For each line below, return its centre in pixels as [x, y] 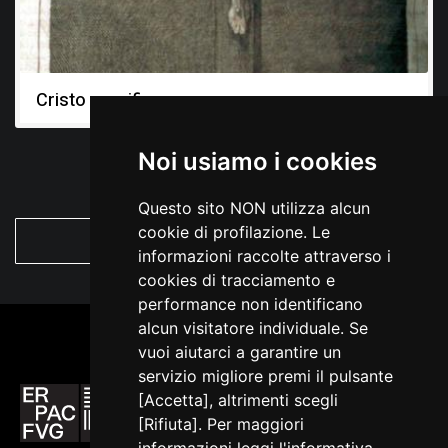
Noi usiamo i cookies [257, 161]
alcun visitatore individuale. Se [252, 328]
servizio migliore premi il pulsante [265, 376]
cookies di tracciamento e [236, 280]
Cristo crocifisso [104, 100]
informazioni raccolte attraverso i [264, 256]
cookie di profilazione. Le [233, 232]
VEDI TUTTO [224, 240]
